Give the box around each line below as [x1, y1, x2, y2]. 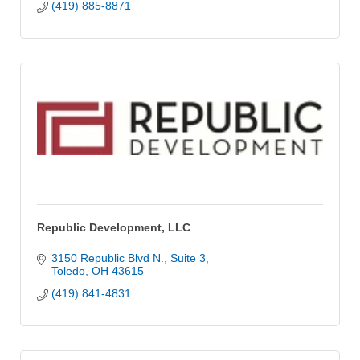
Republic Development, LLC [37, 220, 190, 234]
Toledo [51, 264, 85, 277]
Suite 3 [170, 251, 206, 264]
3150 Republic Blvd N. [51, 251, 164, 264]
